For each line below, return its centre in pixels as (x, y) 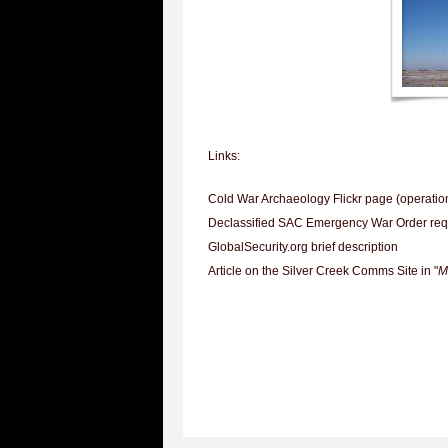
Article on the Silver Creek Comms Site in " (323, 271)
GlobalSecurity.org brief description (303, 247)
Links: (224, 156)
